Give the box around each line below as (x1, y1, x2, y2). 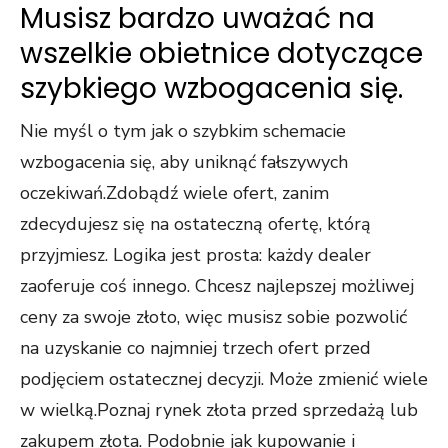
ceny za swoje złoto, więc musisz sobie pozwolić (20, 305, 407, 329)
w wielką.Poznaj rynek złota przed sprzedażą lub (20, 398, 418, 422)
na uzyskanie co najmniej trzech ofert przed (20, 336, 371, 360)
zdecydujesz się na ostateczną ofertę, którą (20, 212, 371, 236)
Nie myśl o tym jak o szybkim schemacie (20, 119, 346, 143)
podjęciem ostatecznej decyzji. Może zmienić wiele (20, 367, 428, 391)
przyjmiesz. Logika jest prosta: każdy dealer (20, 243, 371, 267)
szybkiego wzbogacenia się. (20, 69, 403, 108)
